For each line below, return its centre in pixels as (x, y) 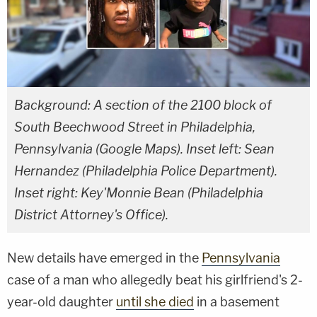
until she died (155, 301)
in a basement (237, 301)
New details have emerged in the (104, 258)
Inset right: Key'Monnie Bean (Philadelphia (139, 192)
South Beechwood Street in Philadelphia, (135, 127)
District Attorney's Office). (91, 214)
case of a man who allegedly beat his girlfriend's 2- (155, 279)
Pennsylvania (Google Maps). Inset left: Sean (144, 149)
